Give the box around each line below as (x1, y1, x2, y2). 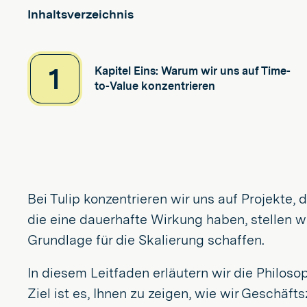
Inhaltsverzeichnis (27, 7, 134, 21)
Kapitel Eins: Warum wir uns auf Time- (95, 64, 291, 77)
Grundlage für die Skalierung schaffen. (27, 232, 265, 248)
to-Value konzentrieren (95, 79, 215, 93)
